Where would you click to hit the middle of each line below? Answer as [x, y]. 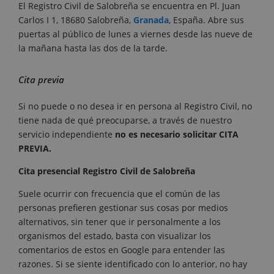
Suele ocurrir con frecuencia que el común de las [119, 193]
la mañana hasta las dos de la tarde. [93, 48]
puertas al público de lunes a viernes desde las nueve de [135, 34]
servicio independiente [67, 134]
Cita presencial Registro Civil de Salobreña [107, 171]
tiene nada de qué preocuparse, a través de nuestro [125, 120]
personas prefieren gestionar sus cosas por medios [123, 207]
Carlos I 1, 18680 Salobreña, [76, 20]
